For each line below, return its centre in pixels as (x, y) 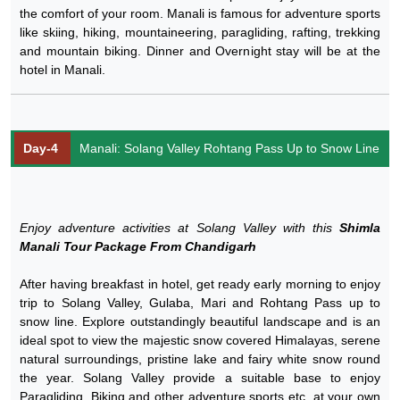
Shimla (360, 227)
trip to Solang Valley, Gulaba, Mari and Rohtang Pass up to (200, 302)
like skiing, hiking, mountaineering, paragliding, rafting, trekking (200, 32)
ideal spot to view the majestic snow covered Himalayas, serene (200, 340)
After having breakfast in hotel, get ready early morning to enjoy (200, 283)
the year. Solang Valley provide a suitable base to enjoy (200, 377)
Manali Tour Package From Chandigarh (138, 246)
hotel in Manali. (62, 69)
